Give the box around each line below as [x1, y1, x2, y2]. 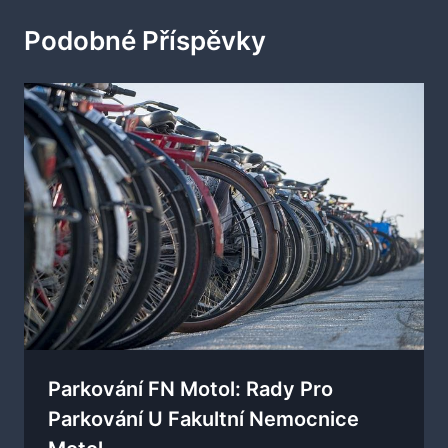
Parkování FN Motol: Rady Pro [48, 376, 333, 401]
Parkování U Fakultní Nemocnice [48, 406, 359, 431]
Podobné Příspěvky [24, 24, 266, 56]
